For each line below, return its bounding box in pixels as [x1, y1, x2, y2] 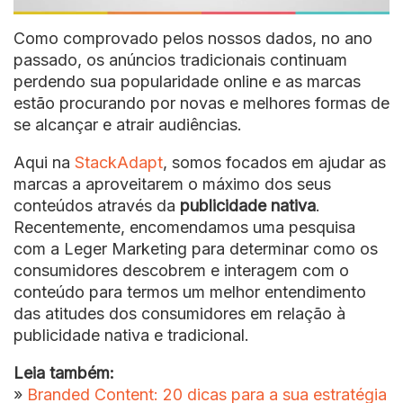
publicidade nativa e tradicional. [13, 326, 249, 345]
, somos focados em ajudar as [163, 153, 386, 173]
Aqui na [13, 153, 75, 173]
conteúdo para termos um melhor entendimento [13, 282, 366, 302]
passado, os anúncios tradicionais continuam [13, 50, 347, 70]
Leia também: [13, 363, 114, 383]
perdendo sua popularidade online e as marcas [13, 72, 361, 92]
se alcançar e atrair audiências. [13, 115, 242, 135]
